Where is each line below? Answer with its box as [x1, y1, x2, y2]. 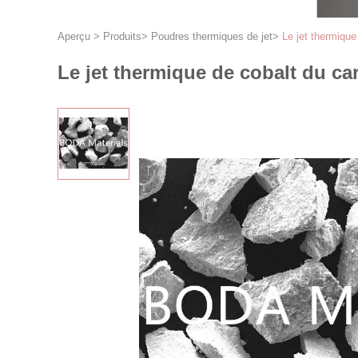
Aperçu [58, 30, 90, 42]
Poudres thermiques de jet [151, 30, 272, 42]
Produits [103, 30, 141, 42]
